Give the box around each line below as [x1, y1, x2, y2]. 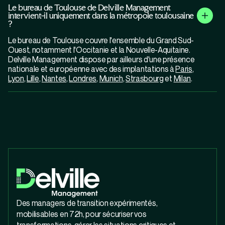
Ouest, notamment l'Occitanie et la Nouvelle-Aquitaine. [8, 45, 190, 55]
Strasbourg [125, 73, 164, 84]
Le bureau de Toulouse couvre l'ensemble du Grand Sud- [8, 35, 194, 46]
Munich [99, 73, 123, 84]
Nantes [41, 73, 66, 84]
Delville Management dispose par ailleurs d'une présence [8, 54, 195, 65]
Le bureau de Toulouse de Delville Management [8, 2, 171, 13]
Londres [69, 73, 97, 84]
